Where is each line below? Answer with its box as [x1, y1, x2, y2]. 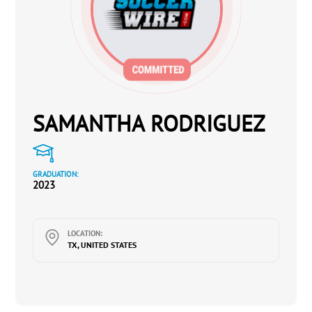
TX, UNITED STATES [68, 240, 137, 250]
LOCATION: [68, 228, 103, 238]
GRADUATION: [33, 169, 79, 179]
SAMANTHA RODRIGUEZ [33, 109, 265, 138]
